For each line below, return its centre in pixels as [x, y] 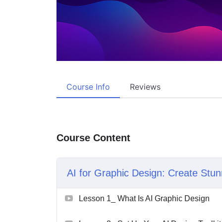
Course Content [93, 138]
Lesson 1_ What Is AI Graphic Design [144, 198]
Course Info [88, 86]
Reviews [145, 86]
